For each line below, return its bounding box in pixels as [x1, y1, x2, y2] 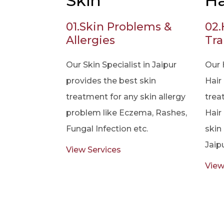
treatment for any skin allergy [66, 92, 185, 101]
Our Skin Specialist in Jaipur [66, 60, 176, 69]
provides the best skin [66, 76, 156, 85]
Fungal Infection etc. [66, 124, 148, 133]
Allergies [66, 33, 115, 47]
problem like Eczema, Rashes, [66, 108, 187, 117]
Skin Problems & [79, 20, 171, 33]
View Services [66, 145, 121, 154]
